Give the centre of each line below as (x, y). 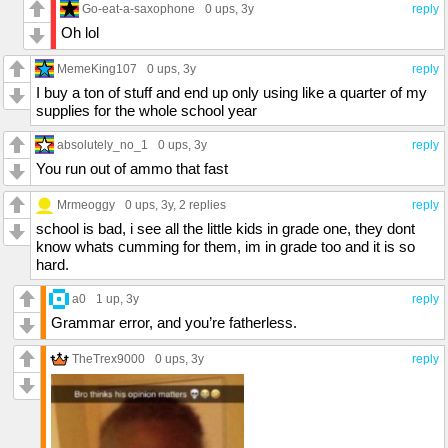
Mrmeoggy (86, 205)
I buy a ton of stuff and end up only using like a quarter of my (231, 93)
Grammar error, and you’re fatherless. (174, 323)
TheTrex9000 (108, 359)
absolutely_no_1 (102, 145)
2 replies (202, 205)
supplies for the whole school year (146, 111)
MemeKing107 (97, 69)
